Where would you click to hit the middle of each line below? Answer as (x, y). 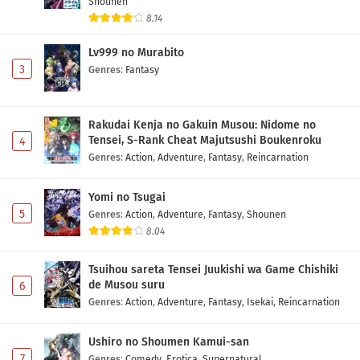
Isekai (260, 301)
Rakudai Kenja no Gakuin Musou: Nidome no (202, 125)
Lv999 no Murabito (136, 52)
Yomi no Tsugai (127, 197)
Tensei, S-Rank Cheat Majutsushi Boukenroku (205, 140)
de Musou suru (127, 284)
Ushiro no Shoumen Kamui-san (169, 342)
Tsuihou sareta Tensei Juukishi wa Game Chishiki (213, 269)
